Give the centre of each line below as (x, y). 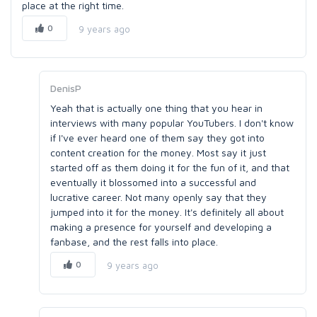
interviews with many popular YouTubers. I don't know (172, 123)
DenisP (66, 88)
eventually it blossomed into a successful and (153, 182)
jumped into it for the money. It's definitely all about (167, 212)
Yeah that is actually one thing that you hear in (156, 108)
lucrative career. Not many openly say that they (158, 197)
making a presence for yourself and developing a (161, 227)
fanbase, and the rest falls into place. (134, 242)
